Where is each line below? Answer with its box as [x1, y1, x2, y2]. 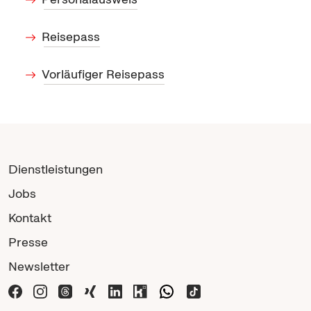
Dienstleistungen [8, 160, 103, 177]
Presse [8, 233, 48, 250]
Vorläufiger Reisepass [42, 65, 165, 82]
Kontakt [8, 209, 51, 226]
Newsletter [8, 258, 70, 274]
